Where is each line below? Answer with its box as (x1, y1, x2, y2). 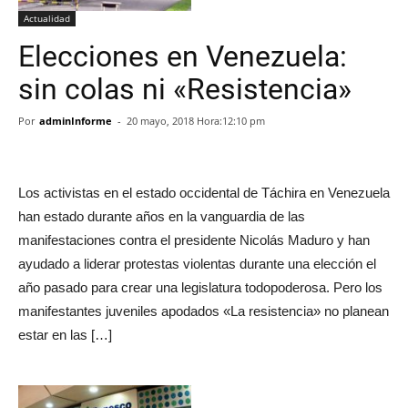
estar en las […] (18, 327, 112, 342)
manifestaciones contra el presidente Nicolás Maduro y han (18, 232, 370, 248)
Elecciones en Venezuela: (18, 39, 347, 74)
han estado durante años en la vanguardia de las (18, 209, 305, 224)
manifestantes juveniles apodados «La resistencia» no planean (18, 303, 389, 319)
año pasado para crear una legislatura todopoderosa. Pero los (18, 280, 382, 295)
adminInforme (39, 114, 112, 127)
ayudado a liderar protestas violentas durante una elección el (18, 256, 376, 271)
